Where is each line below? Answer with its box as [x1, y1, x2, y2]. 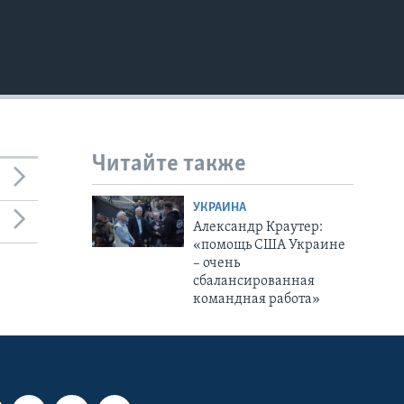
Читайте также [92, 152, 246, 178]
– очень [192, 255, 240, 271]
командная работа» [192, 291, 320, 307]
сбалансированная [192, 273, 315, 289]
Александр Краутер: [192, 219, 323, 234]
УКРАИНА [192, 200, 246, 215]
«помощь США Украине [192, 237, 345, 252]
